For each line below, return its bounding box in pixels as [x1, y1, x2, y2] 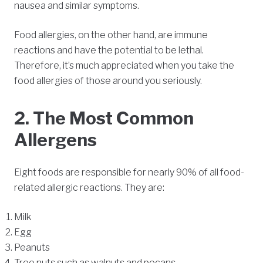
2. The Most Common [14, 107, 194, 129]
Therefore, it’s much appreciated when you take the [14, 60, 234, 72]
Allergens [14, 129, 97, 151]
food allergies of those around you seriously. [14, 75, 202, 87]
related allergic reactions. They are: [14, 182, 164, 194]
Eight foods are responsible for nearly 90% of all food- [14, 167, 244, 178]
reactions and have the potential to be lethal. [14, 45, 204, 56]
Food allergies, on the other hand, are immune [14, 29, 208, 41]
